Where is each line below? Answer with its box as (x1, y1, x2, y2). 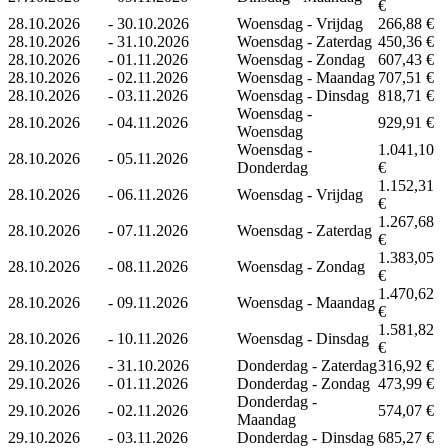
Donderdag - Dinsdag (237, 428, 374, 446)
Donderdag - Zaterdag (237, 356, 377, 374)
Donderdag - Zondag (237, 374, 370, 392)
